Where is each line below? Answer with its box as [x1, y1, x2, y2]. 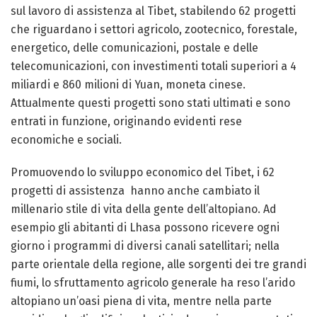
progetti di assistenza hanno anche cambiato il [11, 184, 260, 197]
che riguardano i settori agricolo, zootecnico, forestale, [11, 23, 297, 36]
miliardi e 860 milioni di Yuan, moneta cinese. [11, 78, 246, 91]
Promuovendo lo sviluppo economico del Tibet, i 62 [11, 166, 275, 179]
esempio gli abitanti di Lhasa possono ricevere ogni [11, 221, 279, 234]
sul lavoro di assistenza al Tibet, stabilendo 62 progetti [11, 4, 296, 18]
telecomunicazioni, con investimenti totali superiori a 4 [11, 59, 296, 73]
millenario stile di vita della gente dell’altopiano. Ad [11, 202, 277, 216]
